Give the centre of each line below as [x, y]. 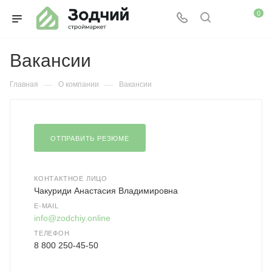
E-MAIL [46, 206]
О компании [79, 84]
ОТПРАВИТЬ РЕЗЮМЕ [90, 138]
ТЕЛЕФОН [52, 233]
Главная [24, 84]
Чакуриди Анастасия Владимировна [106, 191]
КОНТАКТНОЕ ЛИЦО [71, 178]
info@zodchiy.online [72, 218]
